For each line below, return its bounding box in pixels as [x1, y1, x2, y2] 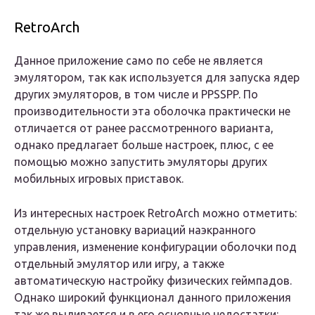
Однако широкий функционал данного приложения [14, 291, 291, 304]
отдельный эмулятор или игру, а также [14, 257, 224, 271]
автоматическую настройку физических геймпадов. [14, 274, 292, 288]
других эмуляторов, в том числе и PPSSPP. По [14, 88, 258, 101]
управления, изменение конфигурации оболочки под [14, 240, 297, 254]
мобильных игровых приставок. [14, 172, 184, 186]
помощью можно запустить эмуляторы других [14, 155, 267, 169]
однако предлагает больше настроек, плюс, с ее [14, 139, 274, 152]
